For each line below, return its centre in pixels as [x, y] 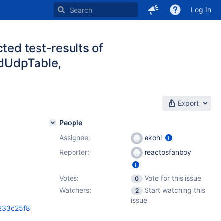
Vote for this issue [173, 178]
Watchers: [75, 190]
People [71, 123]
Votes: [69, 178]
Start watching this [175, 190]
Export [188, 103]
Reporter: [74, 152]
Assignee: [75, 137]
